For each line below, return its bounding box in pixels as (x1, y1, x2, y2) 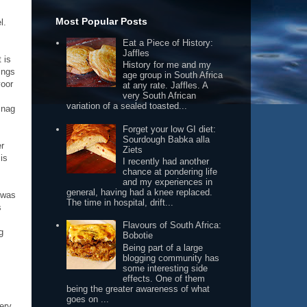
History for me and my (123, 60, 212, 71)
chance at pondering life (123, 167, 218, 177)
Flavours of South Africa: (123, 220, 222, 231)
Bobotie (123, 230, 153, 241)
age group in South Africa (123, 70, 223, 81)
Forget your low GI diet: (123, 123, 217, 134)
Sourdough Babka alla (123, 134, 210, 145)
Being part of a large (123, 242, 204, 253)
